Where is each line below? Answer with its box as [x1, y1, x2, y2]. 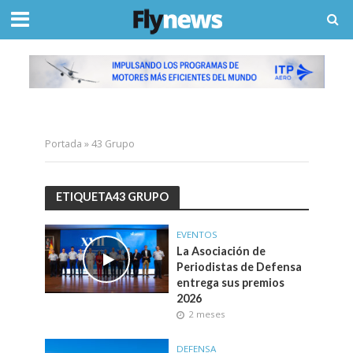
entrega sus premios [176, 275, 284, 289]
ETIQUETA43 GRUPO [55, 190, 169, 204]
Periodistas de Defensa [176, 259, 302, 273]
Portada [44, 136, 82, 150]
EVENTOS [176, 228, 217, 240]
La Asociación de [176, 243, 266, 258]
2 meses [188, 307, 225, 320]
